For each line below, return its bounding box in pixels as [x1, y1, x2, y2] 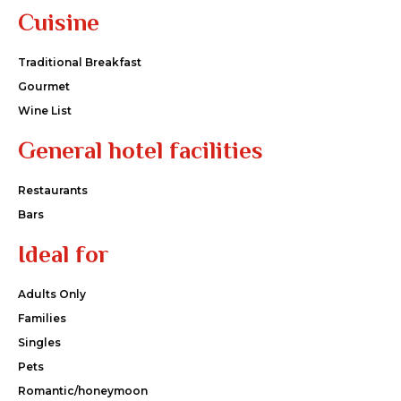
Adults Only [18, 286, 86, 301]
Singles [18, 335, 61, 349]
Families [18, 311, 66, 325]
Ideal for [18, 240, 108, 268]
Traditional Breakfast [18, 55, 141, 69]
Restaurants [18, 183, 88, 197]
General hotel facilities [18, 136, 263, 164]
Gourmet [18, 79, 70, 93]
